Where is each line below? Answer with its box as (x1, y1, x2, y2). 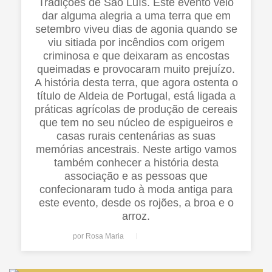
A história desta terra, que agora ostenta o (34, 76, 238, 89)
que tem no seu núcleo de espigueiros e (39, 117, 233, 129)
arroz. (122, 210, 150, 223)
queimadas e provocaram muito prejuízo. (37, 63, 235, 76)
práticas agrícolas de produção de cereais (35, 103, 237, 116)
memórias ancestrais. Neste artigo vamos (35, 143, 237, 156)
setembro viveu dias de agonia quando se (35, 23, 237, 36)
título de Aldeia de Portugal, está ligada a (36, 90, 236, 103)
